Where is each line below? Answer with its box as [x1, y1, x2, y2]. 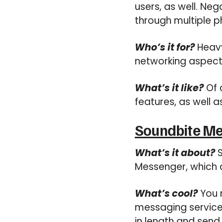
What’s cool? [135, 187, 198, 200]
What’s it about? [135, 146, 215, 160]
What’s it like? [135, 81, 204, 95]
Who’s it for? [135, 41, 195, 54]
